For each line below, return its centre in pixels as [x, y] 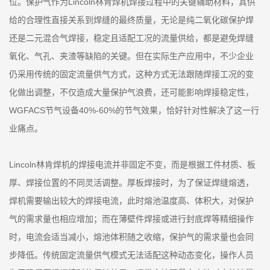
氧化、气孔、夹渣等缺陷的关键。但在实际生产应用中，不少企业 [131, 56]
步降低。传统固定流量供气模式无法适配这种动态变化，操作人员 [131, 255]
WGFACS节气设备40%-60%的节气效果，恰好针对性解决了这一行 [134, 110]
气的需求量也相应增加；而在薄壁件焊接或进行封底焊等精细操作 [131, 219]
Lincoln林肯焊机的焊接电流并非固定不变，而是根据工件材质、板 [132, 165]
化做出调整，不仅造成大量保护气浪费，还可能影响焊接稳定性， [131, 92]
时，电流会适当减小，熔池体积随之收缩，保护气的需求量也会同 [131, 237]
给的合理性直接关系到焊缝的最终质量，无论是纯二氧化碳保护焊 [131, 20]
